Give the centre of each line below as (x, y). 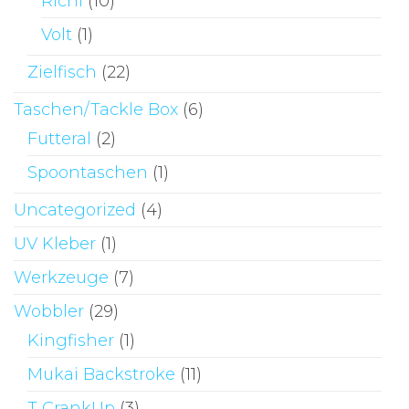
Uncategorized (75, 210)
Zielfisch (62, 72)
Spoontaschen (88, 172)
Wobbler (49, 311)
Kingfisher (71, 340)
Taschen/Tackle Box (96, 109)
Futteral (59, 138)
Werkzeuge (61, 277)
